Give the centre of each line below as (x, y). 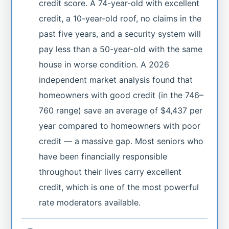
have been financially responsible (103, 156)
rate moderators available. (90, 202)
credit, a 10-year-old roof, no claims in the (120, 18)
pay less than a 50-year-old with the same (121, 49)
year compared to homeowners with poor (120, 125)
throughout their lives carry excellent (110, 171)
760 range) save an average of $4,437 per (121, 110)
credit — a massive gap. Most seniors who (121, 141)
